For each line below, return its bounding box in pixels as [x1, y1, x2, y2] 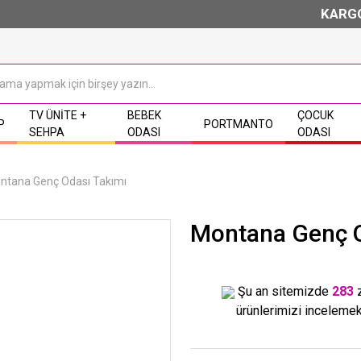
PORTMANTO [203, 117, 273, 131]
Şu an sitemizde [234, 284, 332, 299]
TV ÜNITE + [29, 109, 87, 122]
